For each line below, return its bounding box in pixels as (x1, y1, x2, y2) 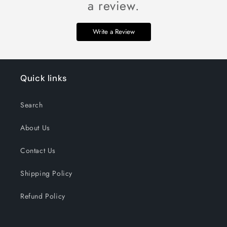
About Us (20, 123, 50, 133)
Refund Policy (20, 191, 65, 201)
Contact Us (20, 145, 56, 156)
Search (20, 100, 43, 110)
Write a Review (92, 27, 135, 36)
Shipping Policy (20, 168, 72, 178)
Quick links (20, 72, 67, 84)
